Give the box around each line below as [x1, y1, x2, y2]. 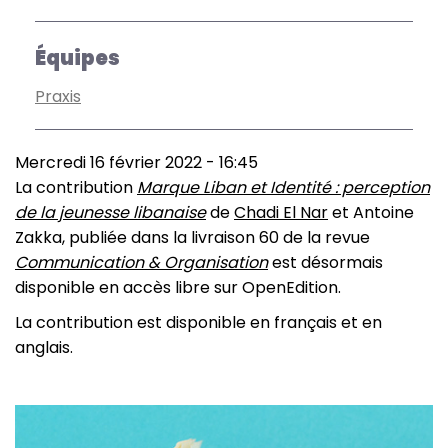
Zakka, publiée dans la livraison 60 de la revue [15, 226, 370, 249]
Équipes [35, 44, 120, 72]
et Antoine [328, 201, 414, 224]
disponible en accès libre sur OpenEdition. [15, 276, 341, 299]
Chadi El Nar [234, 201, 328, 224]
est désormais [268, 251, 383, 274]
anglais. [15, 336, 73, 359]
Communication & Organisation [15, 251, 268, 274]
